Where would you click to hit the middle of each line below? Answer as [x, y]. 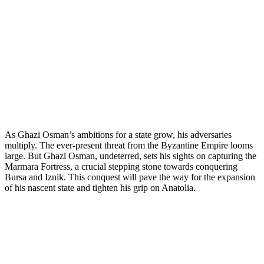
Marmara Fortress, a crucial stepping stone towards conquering [121, 166]
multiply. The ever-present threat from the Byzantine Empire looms [129, 145]
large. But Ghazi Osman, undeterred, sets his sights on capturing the [131, 156]
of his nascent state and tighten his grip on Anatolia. [100, 187]
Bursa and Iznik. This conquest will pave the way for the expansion [130, 177]
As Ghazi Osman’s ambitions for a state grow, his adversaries [118, 134]
